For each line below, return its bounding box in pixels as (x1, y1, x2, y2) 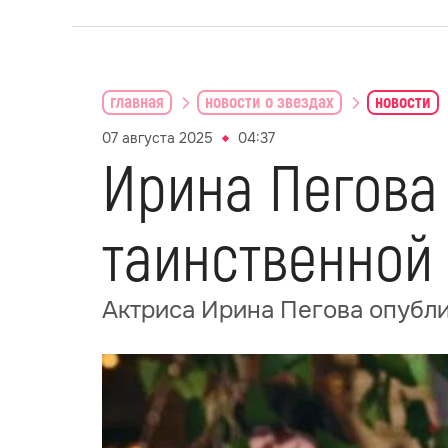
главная (110, 90, 164, 114)
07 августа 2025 (102, 129, 213, 147)
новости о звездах (205, 90, 334, 114)
